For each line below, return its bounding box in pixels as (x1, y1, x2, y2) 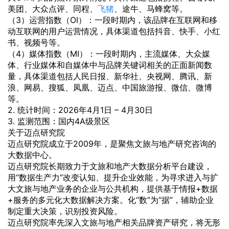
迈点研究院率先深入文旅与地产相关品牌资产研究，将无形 (8, 217, 220, 227)
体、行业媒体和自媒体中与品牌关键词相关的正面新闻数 (8, 59, 212, 70)
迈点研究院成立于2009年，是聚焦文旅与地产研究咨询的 (8, 138, 216, 149)
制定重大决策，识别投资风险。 (8, 205, 122, 216)
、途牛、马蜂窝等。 (114, 3, 188, 14)
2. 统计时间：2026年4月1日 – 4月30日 (8, 104, 153, 115)
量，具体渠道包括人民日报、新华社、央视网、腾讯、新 (8, 71, 212, 81)
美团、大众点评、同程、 (8, 3, 98, 14)
